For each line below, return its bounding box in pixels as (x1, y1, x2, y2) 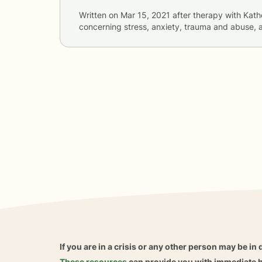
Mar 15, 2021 (120, 9, 170, 20)
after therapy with (170, 9, 243, 20)
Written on (79, 9, 120, 20)
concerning (79, 21, 124, 32)
